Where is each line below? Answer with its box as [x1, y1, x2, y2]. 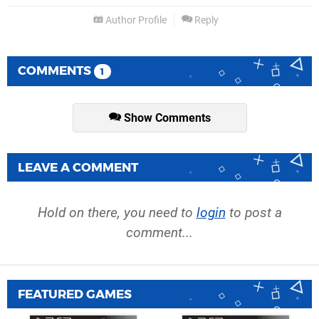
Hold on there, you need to [37, 204, 197, 221]
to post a [225, 204, 282, 221]
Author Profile [103, 14, 167, 26]
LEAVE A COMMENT [18, 160, 138, 175]
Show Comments [120, 110, 211, 125]
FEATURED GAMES [18, 287, 132, 302]
